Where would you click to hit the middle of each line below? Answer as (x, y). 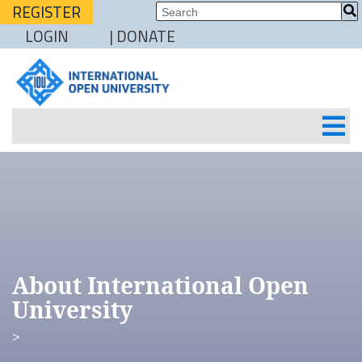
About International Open (160, 285)
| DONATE (143, 36)
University (72, 309)
